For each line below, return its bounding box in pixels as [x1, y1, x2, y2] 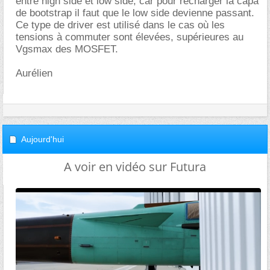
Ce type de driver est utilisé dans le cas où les [16, 19, 225, 31]
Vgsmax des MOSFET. [16, 43, 118, 55]
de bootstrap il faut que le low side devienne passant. [16, 7, 254, 19]
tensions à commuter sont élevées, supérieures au [16, 31, 243, 43]
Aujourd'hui [21, 134, 64, 145]
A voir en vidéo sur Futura [64, 159, 206, 175]
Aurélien [16, 67, 52, 80]
